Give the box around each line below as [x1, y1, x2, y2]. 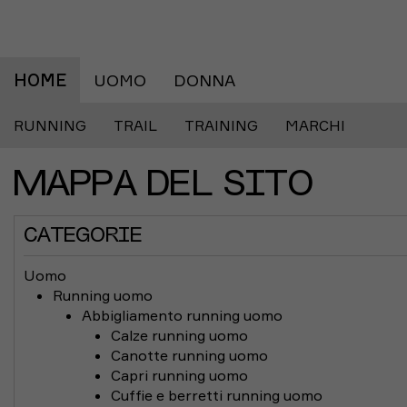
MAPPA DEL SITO [14, 169, 314, 203]
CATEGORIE [24, 226, 142, 246]
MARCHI [285, 116, 345, 134]
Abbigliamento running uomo [82, 306, 283, 324]
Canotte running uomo [111, 346, 268, 364]
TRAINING [184, 116, 258, 134]
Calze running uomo [111, 326, 248, 344]
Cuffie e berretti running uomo [111, 386, 323, 404]
